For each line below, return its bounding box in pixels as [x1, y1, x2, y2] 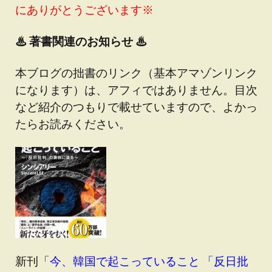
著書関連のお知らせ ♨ [27, 34, 147, 48]
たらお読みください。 [15, 117, 131, 131]
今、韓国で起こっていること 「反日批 [50, 254, 248, 268]
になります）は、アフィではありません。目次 [15, 83, 257, 97]
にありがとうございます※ [15, 2, 154, 16]
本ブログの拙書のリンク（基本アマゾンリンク [15, 66, 257, 80]
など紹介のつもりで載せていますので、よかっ [15, 100, 257, 114]
